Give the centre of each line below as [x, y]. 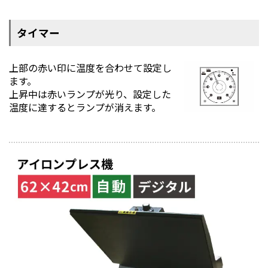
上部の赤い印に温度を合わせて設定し [90, 67]
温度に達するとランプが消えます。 [85, 107]
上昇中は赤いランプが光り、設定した [90, 94]
